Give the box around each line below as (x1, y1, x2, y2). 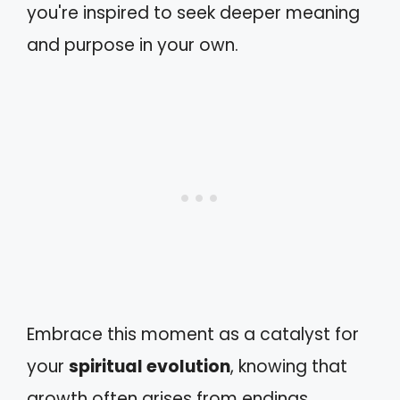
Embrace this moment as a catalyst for (27, 322, 359, 347)
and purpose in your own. (27, 32, 238, 57)
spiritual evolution (69, 354, 230, 379)
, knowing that (230, 354, 347, 379)
